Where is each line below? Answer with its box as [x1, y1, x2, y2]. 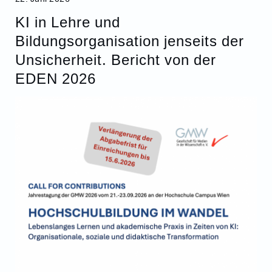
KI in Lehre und [15, 11, 120, 32]
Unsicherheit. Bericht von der [15, 49, 216, 69]
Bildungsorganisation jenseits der [15, 30, 244, 50]
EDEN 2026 [15, 67, 96, 88]
